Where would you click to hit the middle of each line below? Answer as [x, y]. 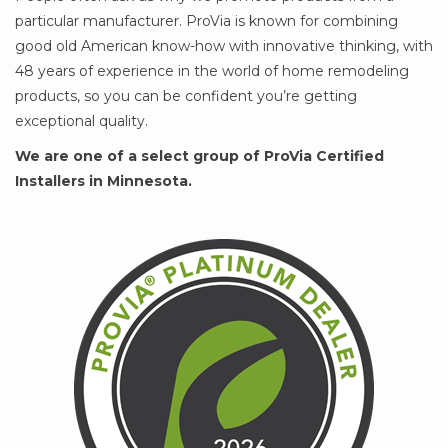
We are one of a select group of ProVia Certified [199, 156]
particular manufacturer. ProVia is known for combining [206, 21]
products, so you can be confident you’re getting [186, 96]
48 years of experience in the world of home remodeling [212, 71]
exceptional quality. [81, 121]
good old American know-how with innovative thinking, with [224, 46]
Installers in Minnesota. [103, 181]
